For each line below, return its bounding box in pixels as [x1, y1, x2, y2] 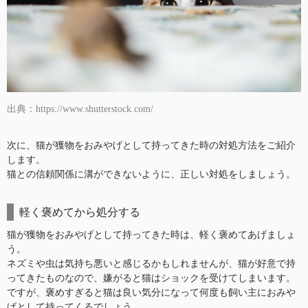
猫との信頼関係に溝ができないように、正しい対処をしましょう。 [7, 169, 296, 180]
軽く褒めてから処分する [19, 206, 140, 219]
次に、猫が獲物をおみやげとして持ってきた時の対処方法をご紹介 [7, 140, 296, 151]
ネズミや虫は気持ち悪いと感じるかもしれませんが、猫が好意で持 [7, 258, 296, 269]
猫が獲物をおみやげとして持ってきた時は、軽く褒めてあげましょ [7, 230, 296, 241]
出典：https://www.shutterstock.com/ [7, 104, 153, 115]
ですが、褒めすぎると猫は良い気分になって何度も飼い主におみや [7, 287, 296, 298]
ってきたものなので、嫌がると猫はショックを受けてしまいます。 [7, 273, 296, 284]
